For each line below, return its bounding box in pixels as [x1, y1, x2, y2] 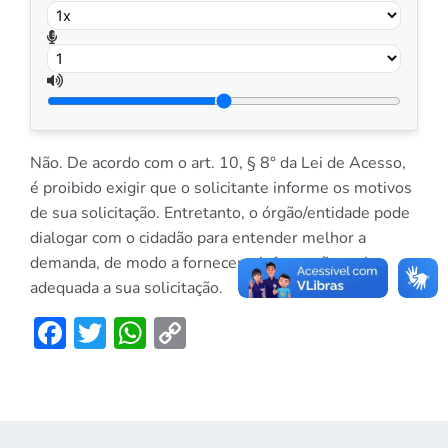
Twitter [106, 310, 207, 354]
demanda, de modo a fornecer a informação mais [30, 251, 376, 274]
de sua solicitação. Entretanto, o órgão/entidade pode [30, 201, 410, 224]
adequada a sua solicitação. [30, 276, 223, 299]
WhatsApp [146, 310, 304, 354]
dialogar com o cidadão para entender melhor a [30, 226, 366, 249]
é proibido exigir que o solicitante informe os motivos [30, 176, 412, 199]
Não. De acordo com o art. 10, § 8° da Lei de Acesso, [30, 151, 406, 174]
